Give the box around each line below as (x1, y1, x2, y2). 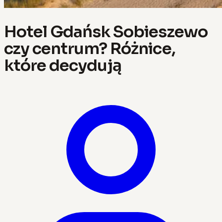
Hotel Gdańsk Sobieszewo (4, 21, 208, 42)
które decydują (4, 55, 122, 75)
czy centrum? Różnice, (4, 38, 175, 58)
